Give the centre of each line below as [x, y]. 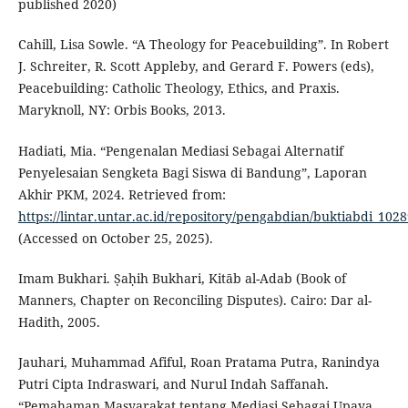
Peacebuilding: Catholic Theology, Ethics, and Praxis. [178, 88]
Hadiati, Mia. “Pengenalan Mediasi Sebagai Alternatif [180, 150]
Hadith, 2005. [59, 321]
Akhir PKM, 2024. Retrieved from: [122, 194]
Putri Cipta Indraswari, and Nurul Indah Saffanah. [173, 383]
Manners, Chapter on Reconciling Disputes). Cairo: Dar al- [194, 300]
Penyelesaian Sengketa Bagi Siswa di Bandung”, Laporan [192, 172]
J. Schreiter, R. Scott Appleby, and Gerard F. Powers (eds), [196, 66]
